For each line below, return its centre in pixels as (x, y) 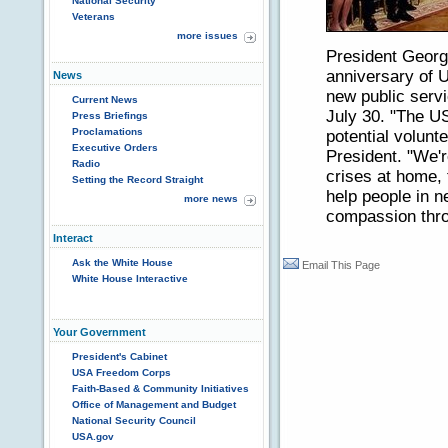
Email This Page (341, 265)
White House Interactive (130, 278)
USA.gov (93, 436)
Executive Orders (115, 147)
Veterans (93, 16)
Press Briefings (110, 115)
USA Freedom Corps (121, 372)
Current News (105, 99)
